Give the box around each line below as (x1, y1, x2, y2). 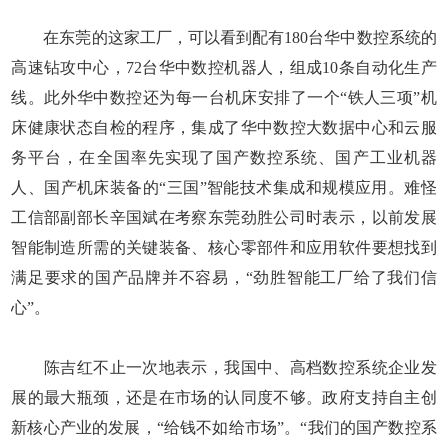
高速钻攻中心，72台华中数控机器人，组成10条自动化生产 (11, 58, 437, 76)
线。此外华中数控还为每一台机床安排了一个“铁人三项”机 (11, 88, 437, 106)
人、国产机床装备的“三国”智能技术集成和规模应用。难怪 (11, 178, 437, 196)
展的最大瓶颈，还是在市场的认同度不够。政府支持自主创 (11, 388, 437, 406)
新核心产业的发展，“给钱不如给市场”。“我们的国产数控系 (11, 418, 437, 436)
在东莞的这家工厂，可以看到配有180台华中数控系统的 (11, 28, 437, 46)
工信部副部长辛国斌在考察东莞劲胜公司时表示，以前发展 (11, 208, 437, 226)
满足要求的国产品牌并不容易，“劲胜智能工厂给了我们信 (11, 268, 437, 286)
